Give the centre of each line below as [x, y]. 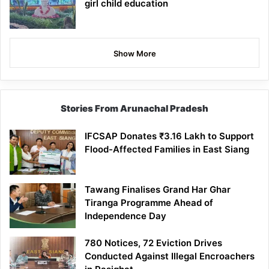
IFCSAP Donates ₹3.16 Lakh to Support [169, 136]
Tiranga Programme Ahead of [149, 202]
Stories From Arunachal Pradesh [134, 108]
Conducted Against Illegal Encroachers [170, 256]
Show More [134, 53]
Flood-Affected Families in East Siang [167, 149]
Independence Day [125, 216]
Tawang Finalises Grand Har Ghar [158, 189]
